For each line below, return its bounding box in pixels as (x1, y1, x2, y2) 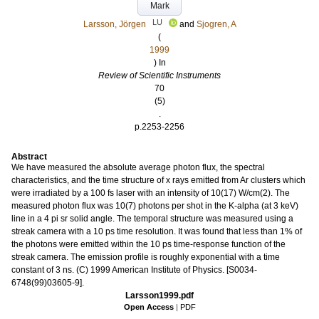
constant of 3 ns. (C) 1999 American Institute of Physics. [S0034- (11, 265, 257, 275)
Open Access (123, 303, 174, 311)
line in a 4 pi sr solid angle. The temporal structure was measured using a (11, 214, 293, 224)
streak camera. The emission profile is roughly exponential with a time (11, 252, 280, 262)
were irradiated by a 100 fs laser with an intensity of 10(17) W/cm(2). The (11, 188, 290, 198)
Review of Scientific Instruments (98, 70, 221, 80)
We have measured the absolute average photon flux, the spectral (11, 162, 265, 172)
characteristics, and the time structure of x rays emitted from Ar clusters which (11, 175, 305, 185)
